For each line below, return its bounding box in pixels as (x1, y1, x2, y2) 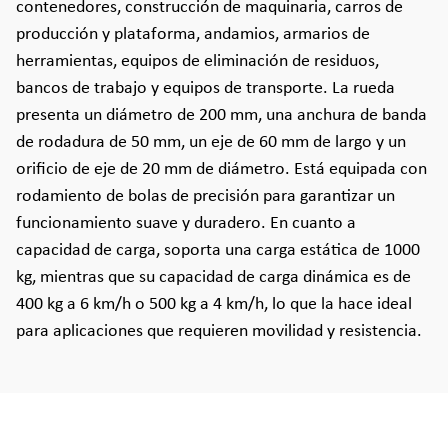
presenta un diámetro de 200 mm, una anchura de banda (16, 106, 427, 125)
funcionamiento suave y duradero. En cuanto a (16, 214, 356, 233)
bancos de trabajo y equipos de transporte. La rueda (16, 79, 395, 98)
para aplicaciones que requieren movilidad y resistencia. (16, 322, 422, 341)
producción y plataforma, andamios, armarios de (16, 25, 370, 44)
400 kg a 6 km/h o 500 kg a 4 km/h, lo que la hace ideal (16, 295, 412, 314)
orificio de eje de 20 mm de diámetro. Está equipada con (16, 160, 427, 179)
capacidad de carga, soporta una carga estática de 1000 (16, 241, 420, 260)
